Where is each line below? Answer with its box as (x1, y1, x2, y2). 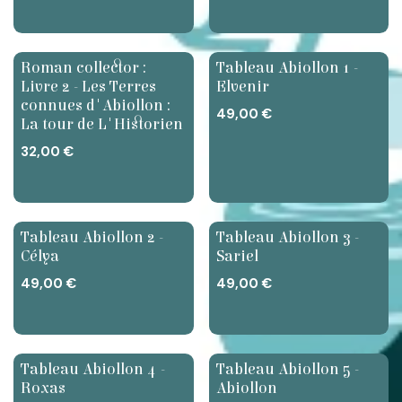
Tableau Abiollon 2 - (21, 229, 163, 248)
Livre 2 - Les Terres (21, 77, 156, 96)
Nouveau (19, 57, 66, 104)
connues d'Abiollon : (21, 96, 170, 115)
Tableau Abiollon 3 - (215, 229, 359, 248)
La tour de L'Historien (21, 115, 183, 134)
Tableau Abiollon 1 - (215, 58, 358, 77)
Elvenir (215, 77, 269, 96)
